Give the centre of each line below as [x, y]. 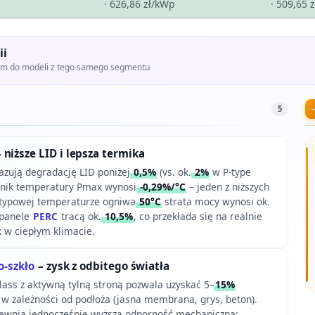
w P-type [230, 172]
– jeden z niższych [227, 186]
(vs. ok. [174, 172]
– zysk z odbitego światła [102, 265]
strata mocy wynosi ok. [216, 201]
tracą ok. [79, 216]
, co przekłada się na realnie [198, 216]
